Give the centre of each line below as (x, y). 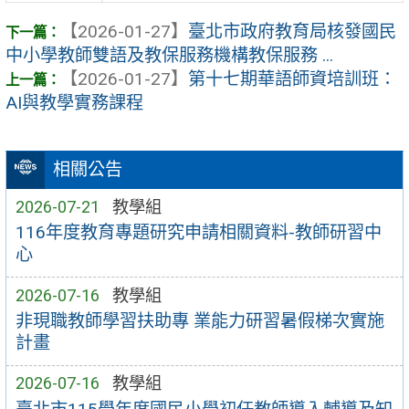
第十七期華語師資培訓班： (292, 79)
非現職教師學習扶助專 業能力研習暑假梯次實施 (199, 321)
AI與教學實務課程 (74, 103)
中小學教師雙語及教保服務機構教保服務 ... (169, 56)
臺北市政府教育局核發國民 (292, 32)
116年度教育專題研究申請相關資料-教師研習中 (198, 233)
